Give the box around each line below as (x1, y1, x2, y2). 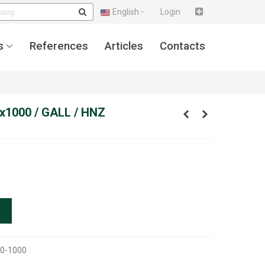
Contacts (160, 39, 205, 53)
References (30, 39, 88, 53)
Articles (105, 39, 143, 53)
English (112, 7, 139, 17)
